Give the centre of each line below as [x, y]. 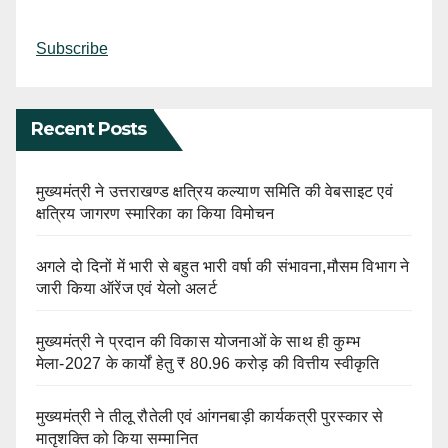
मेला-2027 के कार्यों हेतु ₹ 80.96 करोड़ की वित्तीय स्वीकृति [208, 364]
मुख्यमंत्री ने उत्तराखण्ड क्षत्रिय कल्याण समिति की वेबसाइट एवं [214, 192]
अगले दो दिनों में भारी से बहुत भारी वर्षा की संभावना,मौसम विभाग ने [223, 267]
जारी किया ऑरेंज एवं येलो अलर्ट [126, 289]
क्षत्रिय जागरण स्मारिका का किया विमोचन [155, 214]
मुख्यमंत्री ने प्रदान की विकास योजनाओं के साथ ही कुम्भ [198, 342]
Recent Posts [89, 129]
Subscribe [72, 49]
